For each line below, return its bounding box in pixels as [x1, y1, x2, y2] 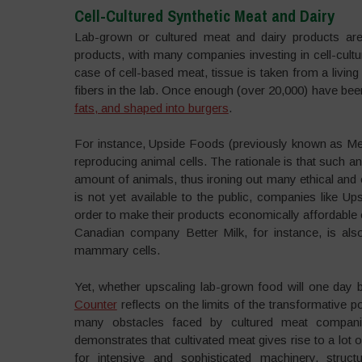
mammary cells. [74, 243, 160, 257]
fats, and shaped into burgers [74, 100, 229, 115]
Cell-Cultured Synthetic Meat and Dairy [74, 4, 335, 27]
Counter [74, 297, 117, 311]
